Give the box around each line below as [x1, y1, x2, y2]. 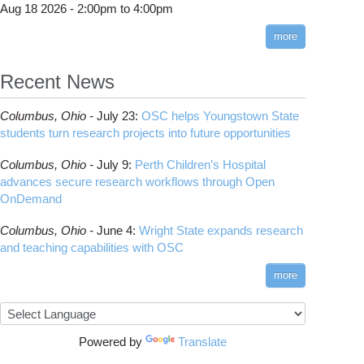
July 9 [97, 158, 128, 171]
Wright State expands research [139, 223, 303, 237]
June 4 [97, 223, 132, 237]
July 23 [97, 109, 135, 123]
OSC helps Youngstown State [141, 109, 299, 123]
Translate [178, 335, 227, 349]
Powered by [79, 335, 145, 349]
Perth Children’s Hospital [135, 158, 266, 171]
